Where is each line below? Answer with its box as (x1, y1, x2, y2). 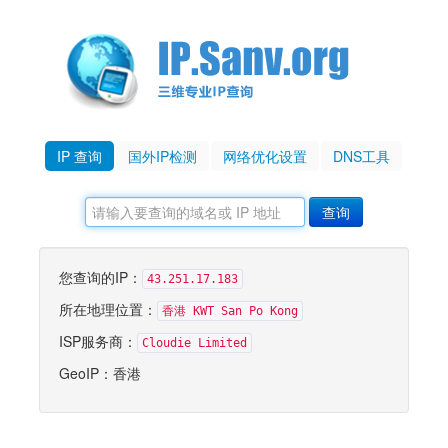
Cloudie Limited (142, 336, 247, 350)
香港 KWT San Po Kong (162, 304, 298, 318)
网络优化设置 (222, 146, 307, 166)
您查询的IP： (59, 267, 142, 287)
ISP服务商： (59, 331, 137, 351)
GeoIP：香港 (59, 363, 141, 383)
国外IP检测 (127, 146, 197, 166)
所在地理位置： (59, 299, 157, 319)
